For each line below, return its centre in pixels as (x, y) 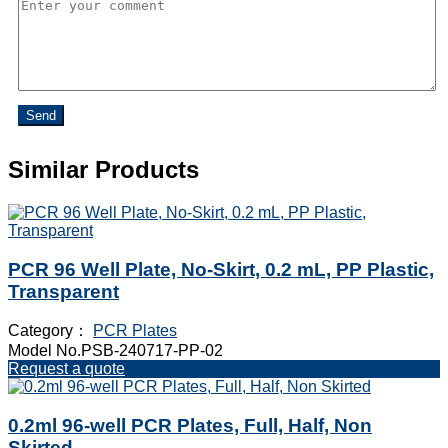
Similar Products (103, 169)
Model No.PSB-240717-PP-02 (115, 351)
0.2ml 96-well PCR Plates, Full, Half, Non (190, 426)
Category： (50, 331)
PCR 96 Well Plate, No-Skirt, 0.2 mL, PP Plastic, (221, 269)
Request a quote (66, 369)
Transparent (63, 291)
